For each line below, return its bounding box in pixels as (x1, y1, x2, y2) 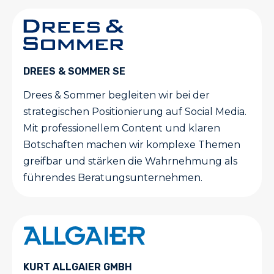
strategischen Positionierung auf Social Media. (23, 105, 246, 117)
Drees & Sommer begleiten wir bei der (23, 89, 210, 101)
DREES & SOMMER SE (23, 65, 125, 77)
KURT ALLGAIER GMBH (23, 261, 132, 273)
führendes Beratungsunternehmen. (23, 171, 202, 183)
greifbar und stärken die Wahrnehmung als (23, 155, 237, 167)
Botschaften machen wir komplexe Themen (23, 138, 240, 150)
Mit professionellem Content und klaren (23, 122, 220, 134)
